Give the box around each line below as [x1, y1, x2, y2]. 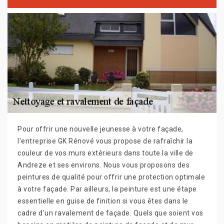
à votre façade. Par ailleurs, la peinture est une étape [17, 185, 197, 193]
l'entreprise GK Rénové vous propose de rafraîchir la [17, 137, 192, 145]
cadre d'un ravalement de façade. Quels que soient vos [17, 209, 203, 217]
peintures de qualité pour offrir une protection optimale [17, 173, 205, 181]
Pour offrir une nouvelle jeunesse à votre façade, [17, 125, 183, 133]
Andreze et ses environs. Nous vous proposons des [17, 161, 189, 169]
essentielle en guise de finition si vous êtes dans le [17, 197, 188, 205]
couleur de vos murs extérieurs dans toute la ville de [17, 149, 193, 157]
